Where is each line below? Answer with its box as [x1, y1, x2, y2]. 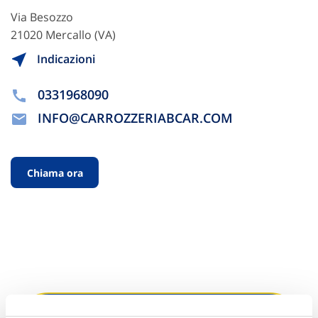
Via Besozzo [11, 9, 73, 25]
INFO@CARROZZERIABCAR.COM [38, 109, 233, 127]
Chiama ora [26, 165, 83, 180]
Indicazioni [34, 50, 95, 67]
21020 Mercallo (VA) [11, 26, 116, 43]
